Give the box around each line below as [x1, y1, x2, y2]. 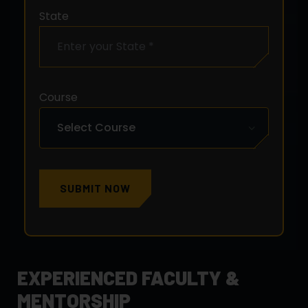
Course [39, 89, 78, 106]
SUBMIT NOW [60, 181, 131, 195]
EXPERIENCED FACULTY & [17, 266, 240, 290]
